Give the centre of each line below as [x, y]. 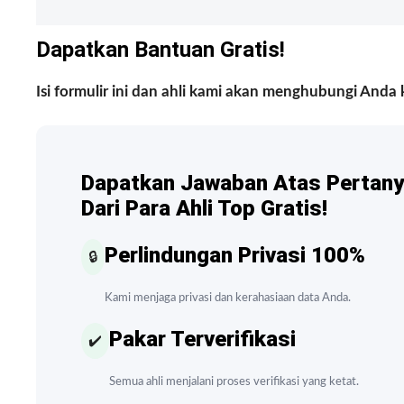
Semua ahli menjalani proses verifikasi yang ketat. [234, 381]
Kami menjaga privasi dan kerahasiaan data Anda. [228, 298]
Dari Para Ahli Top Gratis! [204, 208]
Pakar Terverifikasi [202, 339]
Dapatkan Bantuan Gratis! [161, 49]
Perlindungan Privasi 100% [235, 255]
